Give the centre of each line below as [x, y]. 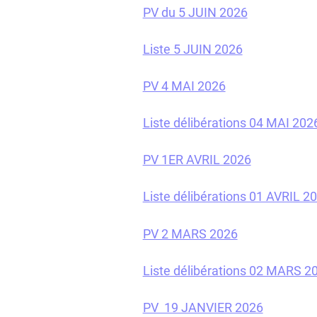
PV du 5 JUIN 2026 [195, 13]
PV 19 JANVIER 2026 [203, 307]
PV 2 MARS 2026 [190, 234]
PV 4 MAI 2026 [184, 86]
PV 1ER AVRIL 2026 [197, 160]
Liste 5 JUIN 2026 [192, 50]
